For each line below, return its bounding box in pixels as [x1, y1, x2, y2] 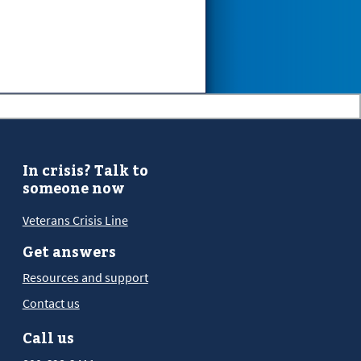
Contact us [22, 295, 80, 312]
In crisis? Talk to [22, 160, 148, 180]
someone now [22, 177, 125, 197]
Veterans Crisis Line [22, 212, 128, 229]
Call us [22, 328, 74, 348]
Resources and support [22, 269, 148, 286]
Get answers [22, 242, 116, 262]
